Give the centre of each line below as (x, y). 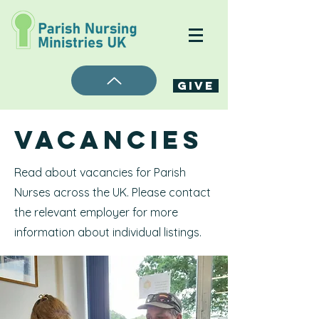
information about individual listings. (108, 232)
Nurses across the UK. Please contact (113, 192)
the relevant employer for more (96, 212)
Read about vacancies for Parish (100, 172)
